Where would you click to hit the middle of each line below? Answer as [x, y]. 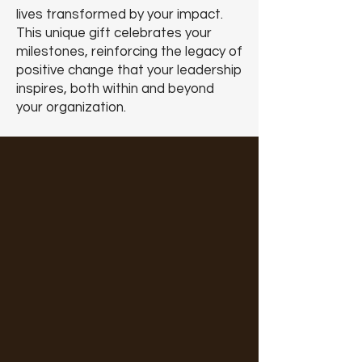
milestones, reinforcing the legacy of [129, 52]
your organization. [71, 107]
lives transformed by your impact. [120, 15]
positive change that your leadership [129, 70]
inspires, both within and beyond [115, 89]
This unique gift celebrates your [114, 33]
